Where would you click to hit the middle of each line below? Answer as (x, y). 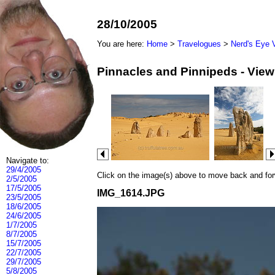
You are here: (122, 44)
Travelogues (199, 44)
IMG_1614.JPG (131, 193)
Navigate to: (28, 161)
